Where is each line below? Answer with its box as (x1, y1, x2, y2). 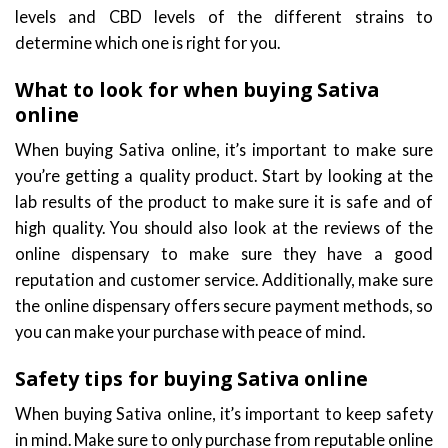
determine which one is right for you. (15, 32, 280, 52)
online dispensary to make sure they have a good (15, 243, 433, 263)
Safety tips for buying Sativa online (15, 364, 368, 392)
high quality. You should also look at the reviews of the (15, 217, 433, 237)
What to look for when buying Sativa (15, 75, 379, 103)
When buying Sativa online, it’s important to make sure (15, 139, 433, 159)
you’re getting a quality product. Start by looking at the (15, 165, 433, 185)
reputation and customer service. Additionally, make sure (15, 269, 433, 289)
